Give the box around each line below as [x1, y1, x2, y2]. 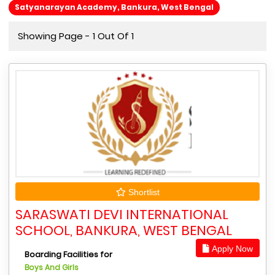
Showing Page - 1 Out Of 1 [18, 29, 134, 42]
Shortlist [125, 187, 160, 197]
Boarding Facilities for [25, 249, 112, 260]
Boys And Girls [25, 262, 79, 273]
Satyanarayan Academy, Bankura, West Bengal [15, 2, 214, 12]
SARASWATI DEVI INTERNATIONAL [15, 205, 228, 224]
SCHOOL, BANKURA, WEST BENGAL [15, 221, 232, 240]
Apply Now [209, 244, 253, 254]
